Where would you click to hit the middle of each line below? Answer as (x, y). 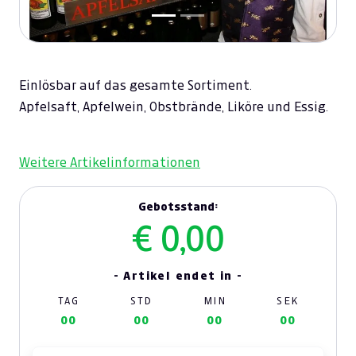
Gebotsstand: (178, 207)
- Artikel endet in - (178, 276)
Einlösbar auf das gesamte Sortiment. (137, 85)
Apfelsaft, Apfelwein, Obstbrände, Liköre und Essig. (174, 107)
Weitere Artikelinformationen (110, 163)
